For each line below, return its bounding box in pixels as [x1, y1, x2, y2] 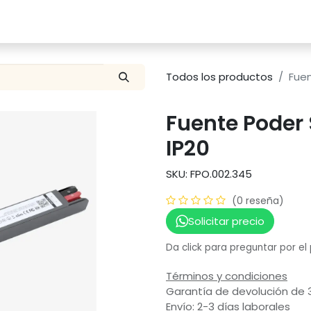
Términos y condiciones [166, 269, 287, 284]
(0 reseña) [232, 194, 284, 208]
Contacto [155, 14, 207, 28]
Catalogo [7, 14, 57, 28]
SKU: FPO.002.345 [166, 167, 252, 182]
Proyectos [79, 14, 133, 28]
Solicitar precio [187, 213, 264, 228]
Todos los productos [166, 69, 273, 85]
